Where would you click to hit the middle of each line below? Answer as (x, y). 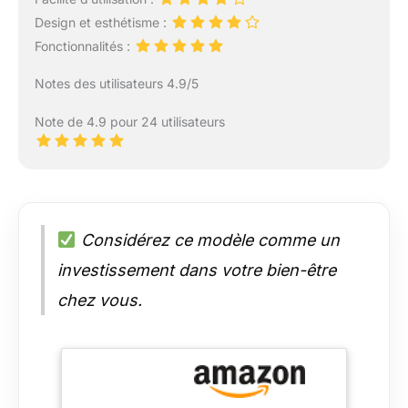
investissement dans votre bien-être (197, 270)
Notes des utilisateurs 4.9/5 (116, 84)
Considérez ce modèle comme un (208, 240)
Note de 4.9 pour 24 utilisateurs (129, 122)
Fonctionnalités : (84, 46)
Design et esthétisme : (102, 22)
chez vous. (100, 301)
